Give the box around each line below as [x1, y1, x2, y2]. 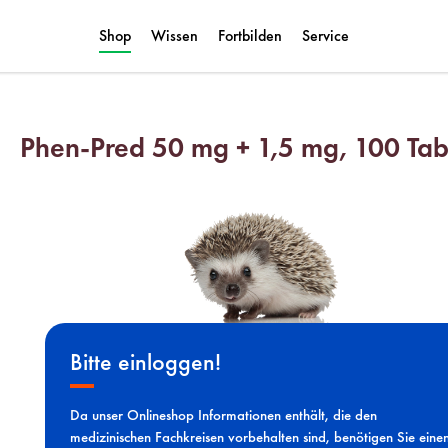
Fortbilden [218, 25, 282, 46]
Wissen [151, 25, 198, 46]
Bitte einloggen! [70, 346, 221, 378]
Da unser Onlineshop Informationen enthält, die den [70, 405, 377, 426]
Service [302, 25, 349, 46]
